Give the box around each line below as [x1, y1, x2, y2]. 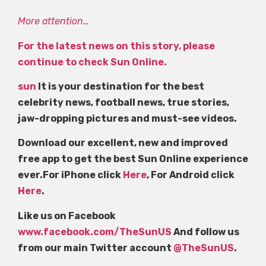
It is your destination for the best [36, 81, 204, 93]
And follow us [172, 226, 239, 237]
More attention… [18, 15, 89, 27]
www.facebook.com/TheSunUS [18, 226, 172, 237]
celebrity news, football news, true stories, [18, 97, 229, 109]
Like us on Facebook [18, 210, 116, 221]
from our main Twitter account [18, 242, 172, 254]
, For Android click [147, 169, 235, 181]
